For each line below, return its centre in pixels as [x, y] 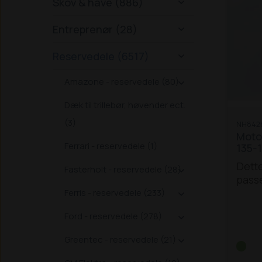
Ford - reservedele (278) [113, 216]
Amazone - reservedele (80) [122, 82]
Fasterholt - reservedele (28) [123, 169]
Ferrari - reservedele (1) [111, 146]
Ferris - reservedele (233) [115, 193]
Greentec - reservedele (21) [120, 239]
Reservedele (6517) [101, 56]
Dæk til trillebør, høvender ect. [125, 105]
